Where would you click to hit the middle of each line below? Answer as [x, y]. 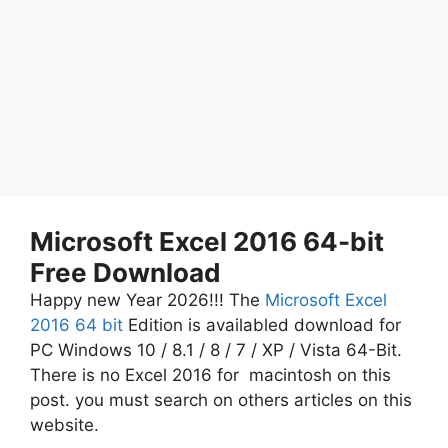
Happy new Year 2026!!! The [147, 299]
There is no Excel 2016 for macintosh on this [210, 374]
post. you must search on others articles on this [221, 399]
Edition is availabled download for [262, 324]
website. [64, 424]
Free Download [125, 272]
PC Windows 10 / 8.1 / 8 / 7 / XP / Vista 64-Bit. [216, 349]
